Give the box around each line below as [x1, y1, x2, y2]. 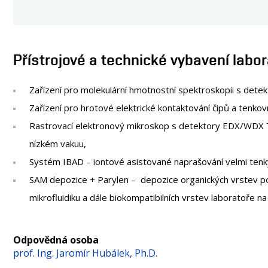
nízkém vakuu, [29, 138, 86, 150]
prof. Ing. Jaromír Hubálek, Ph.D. [13, 246, 157, 260]
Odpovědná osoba [13, 233, 99, 246]
